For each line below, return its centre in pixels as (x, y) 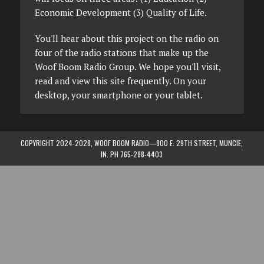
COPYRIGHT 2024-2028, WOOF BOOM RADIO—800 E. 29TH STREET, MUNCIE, (132, 143)
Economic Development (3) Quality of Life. (121, 12)
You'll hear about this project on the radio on (126, 38)
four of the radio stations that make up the (121, 52)
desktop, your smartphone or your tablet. (118, 95)
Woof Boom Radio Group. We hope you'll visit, (127, 66)
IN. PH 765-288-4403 (132, 154)
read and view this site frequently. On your (120, 80)
